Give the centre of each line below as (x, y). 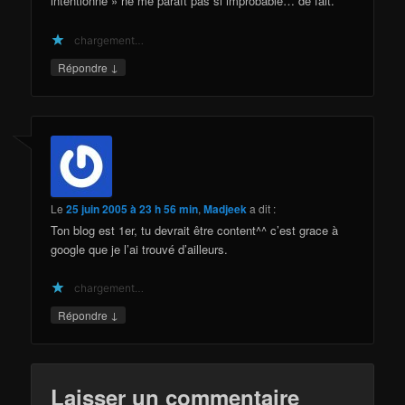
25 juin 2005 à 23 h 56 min (132, 208)
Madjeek (226, 208)
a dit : (263, 208)
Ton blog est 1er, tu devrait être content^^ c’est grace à (195, 230)
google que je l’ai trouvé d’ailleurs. (140, 249)
